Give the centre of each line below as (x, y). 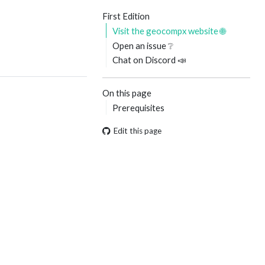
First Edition (126, 16)
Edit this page (137, 131)
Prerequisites (139, 107)
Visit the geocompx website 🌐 (169, 30)
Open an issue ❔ (143, 45)
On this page (127, 93)
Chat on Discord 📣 (150, 60)
